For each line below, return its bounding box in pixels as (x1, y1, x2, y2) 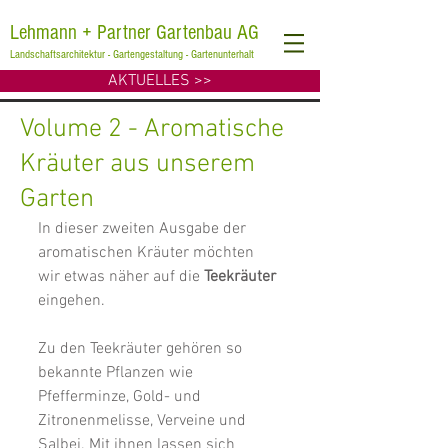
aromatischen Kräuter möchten (38, 243, 258, 263)
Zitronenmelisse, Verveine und (38, 411, 250, 431)
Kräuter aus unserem (20, 149, 255, 180)
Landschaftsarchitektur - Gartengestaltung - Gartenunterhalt (10, 48, 254, 61)
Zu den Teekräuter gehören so (38, 339, 246, 359)
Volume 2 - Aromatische (20, 114, 284, 145)
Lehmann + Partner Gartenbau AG (10, 21, 259, 44)
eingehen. (38, 291, 109, 311)
